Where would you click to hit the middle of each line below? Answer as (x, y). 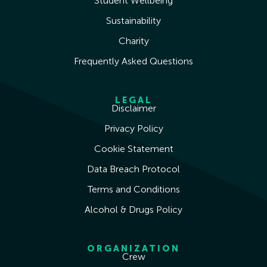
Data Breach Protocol (133, 169)
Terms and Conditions (133, 189)
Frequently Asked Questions (133, 61)
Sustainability (133, 20)
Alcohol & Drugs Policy (133, 209)
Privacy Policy (133, 128)
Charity (133, 41)
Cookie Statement (133, 148)
